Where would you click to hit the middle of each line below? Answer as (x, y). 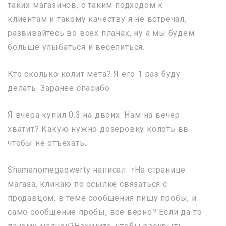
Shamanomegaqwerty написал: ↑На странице (97, 169)
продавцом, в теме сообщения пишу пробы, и (102, 198)
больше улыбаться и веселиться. (76, 47)
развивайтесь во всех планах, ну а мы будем (101, 33)
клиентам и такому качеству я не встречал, (97, 19)
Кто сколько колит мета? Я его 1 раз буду (94, 74)
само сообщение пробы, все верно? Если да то (105, 212)
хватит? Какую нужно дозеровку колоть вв (98, 129)
